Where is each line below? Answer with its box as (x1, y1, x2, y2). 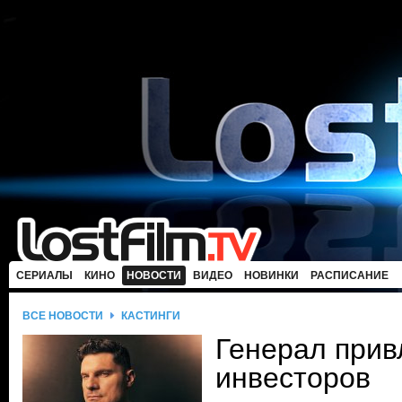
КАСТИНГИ (121, 310, 180, 322)
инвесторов (215, 362, 371, 394)
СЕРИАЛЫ (16, 269, 73, 282)
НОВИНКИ (244, 269, 299, 282)
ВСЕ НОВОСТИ (22, 310, 103, 322)
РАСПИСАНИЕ (310, 269, 389, 282)
